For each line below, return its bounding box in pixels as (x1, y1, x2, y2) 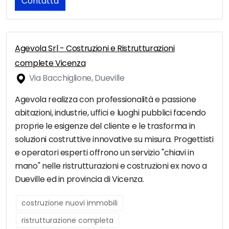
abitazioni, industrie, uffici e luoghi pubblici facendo (15, 107, 206, 119)
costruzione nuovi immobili (21, 198, 118, 209)
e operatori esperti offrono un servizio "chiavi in (15, 147, 194, 159)
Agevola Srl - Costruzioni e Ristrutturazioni (15, 42, 175, 55)
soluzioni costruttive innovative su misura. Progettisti (15, 133, 214, 146)
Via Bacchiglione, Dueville (27, 72, 125, 84)
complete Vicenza (15, 57, 86, 70)
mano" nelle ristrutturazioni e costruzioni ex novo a (15, 160, 207, 172)
